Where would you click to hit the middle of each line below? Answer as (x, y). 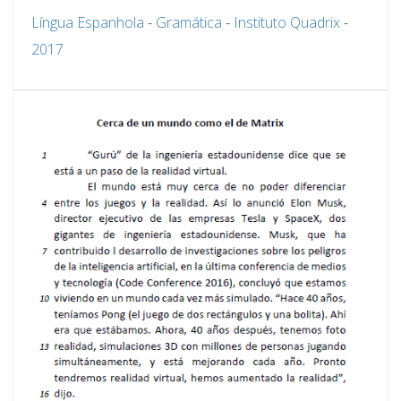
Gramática (189, 23)
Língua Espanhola (88, 23)
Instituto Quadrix (287, 23)
